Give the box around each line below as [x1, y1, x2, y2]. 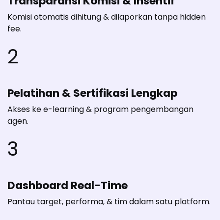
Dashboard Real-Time [7, 178, 128, 193]
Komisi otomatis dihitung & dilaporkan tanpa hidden [7, 11, 206, 23]
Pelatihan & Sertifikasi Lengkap [7, 85, 177, 101]
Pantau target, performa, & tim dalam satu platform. [7, 196, 211, 208]
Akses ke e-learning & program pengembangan [7, 104, 193, 115]
